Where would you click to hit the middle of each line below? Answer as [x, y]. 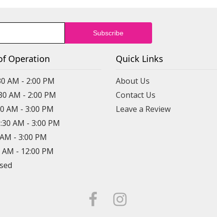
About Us [133, 81]
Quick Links [139, 59]
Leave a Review [143, 109]
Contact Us [136, 95]
